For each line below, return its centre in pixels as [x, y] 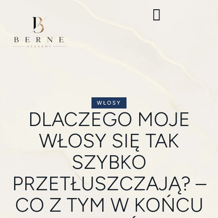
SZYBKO [109, 162]
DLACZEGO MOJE [109, 119]
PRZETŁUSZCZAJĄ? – [109, 183]
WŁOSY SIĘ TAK [109, 141]
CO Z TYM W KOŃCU [109, 205]
